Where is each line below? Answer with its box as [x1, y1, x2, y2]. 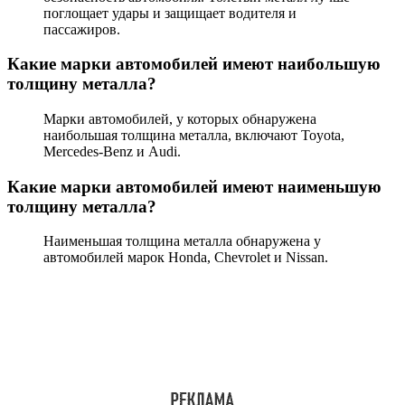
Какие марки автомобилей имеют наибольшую [7, 54, 381, 74]
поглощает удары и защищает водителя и [43, 5, 297, 21]
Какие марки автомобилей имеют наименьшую [7, 176, 381, 196]
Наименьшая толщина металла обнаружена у [43, 233, 321, 250]
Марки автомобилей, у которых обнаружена [43, 111, 316, 127]
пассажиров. [43, 21, 120, 37]
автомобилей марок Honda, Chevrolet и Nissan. [43, 250, 328, 266]
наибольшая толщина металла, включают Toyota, [43, 127, 344, 143]
